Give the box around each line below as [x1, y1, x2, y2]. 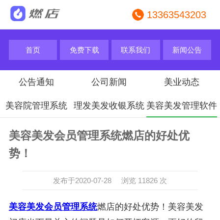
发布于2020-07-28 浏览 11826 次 [53, 176, 167, 185]
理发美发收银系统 [73, 101, 144, 111]
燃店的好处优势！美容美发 [97, 201, 203, 212]
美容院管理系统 [5, 101, 67, 111]
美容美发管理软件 [146, 101, 217, 111]
